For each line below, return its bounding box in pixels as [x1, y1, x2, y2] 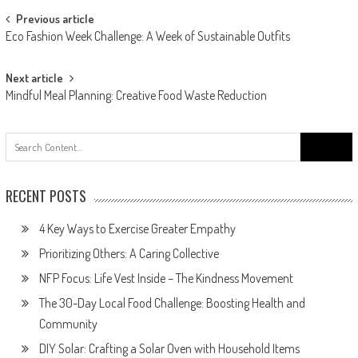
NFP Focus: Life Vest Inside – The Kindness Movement [38, 269, 293, 286]
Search [300, 132, 334, 148]
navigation [4, 33, 84, 65]
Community [38, 315, 97, 332]
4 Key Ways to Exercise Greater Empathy [38, 220, 236, 237]
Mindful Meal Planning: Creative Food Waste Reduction [5, 86, 267, 103]
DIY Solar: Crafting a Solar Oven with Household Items [38, 340, 300, 356]
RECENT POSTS [5, 185, 86, 206]
